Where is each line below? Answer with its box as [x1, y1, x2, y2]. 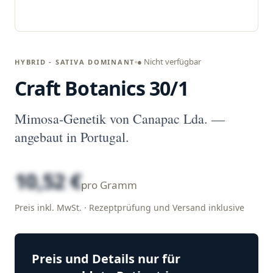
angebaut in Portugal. [15, 128, 129, 146]
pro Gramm [81, 178, 138, 192]
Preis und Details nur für [32, 250, 180, 267]
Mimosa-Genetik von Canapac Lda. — [15, 110, 225, 127]
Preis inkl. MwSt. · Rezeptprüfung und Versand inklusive [15, 202, 244, 213]
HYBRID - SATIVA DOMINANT [15, 57, 135, 66]
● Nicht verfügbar [137, 56, 202, 67]
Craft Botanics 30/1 [15, 75, 188, 101]
